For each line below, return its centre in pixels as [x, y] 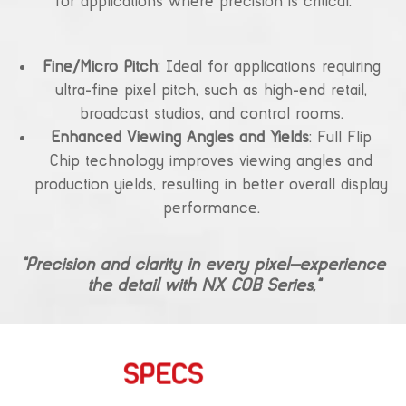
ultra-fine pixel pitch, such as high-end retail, [211, 91]
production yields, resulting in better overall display [211, 185]
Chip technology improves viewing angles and [211, 162]
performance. [211, 209]
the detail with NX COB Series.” [203, 286]
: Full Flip [340, 138]
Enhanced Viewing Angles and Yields [180, 138]
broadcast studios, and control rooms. [211, 115]
